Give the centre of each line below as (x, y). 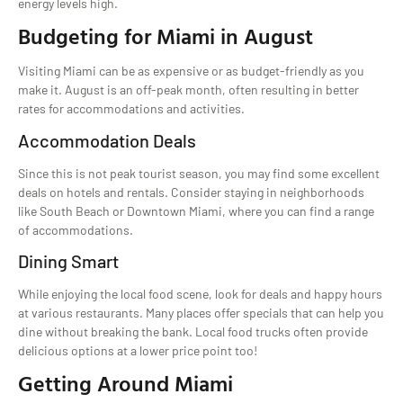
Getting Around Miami (125, 384)
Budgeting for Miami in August (166, 36)
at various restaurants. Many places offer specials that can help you (201, 313)
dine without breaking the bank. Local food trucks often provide (193, 332)
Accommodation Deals (107, 140)
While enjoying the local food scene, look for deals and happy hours (200, 294)
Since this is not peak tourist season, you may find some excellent (199, 173)
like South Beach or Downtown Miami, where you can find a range (196, 210)
